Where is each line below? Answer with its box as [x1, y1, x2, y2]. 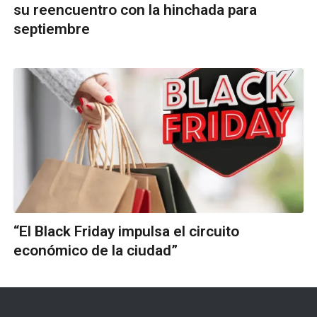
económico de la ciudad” [13, 241, 178, 259]
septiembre [13, 20, 90, 38]
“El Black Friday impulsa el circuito [13, 222, 239, 240]
